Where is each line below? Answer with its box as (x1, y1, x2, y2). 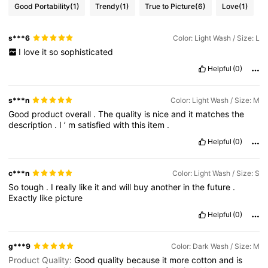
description (8, 119, 55, 130)
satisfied (78, 119, 114, 130)
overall (65, 108, 94, 119)
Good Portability (14, 2, 70, 11)
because (126, 255, 163, 266)
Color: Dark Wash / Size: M (170, 241, 260, 251)
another (151, 181, 184, 192)
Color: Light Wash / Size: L (172, 33, 260, 42)
